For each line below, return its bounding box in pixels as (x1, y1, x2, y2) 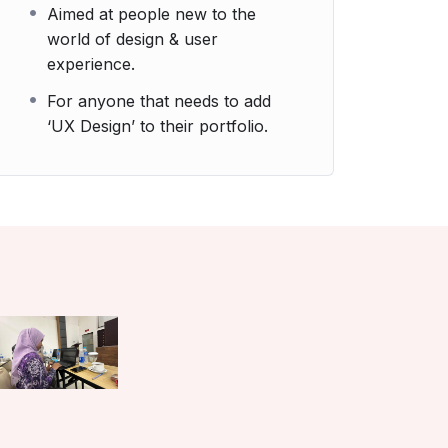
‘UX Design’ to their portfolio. (47, 116, 268, 136)
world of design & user (47, 29, 218, 49)
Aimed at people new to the (47, 4, 256, 24)
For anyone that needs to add (47, 91, 271, 111)
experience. (47, 54, 135, 74)
